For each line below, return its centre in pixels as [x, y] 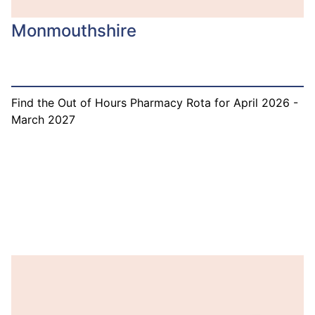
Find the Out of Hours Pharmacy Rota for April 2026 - [155, 102]
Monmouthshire [74, 30]
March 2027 [43, 119]
